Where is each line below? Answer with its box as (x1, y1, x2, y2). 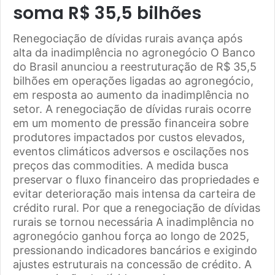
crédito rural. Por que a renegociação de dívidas (13, 201, 260, 215)
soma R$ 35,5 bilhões (13, 1, 201, 26)
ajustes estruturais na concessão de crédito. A (13, 258, 252, 271)
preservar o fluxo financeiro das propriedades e (13, 173, 259, 187)
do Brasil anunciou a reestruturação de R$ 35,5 (13, 60, 257, 74)
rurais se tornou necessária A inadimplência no (13, 215, 254, 229)
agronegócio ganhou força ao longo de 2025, (13, 230, 249, 243)
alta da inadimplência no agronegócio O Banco (13, 46, 255, 60)
